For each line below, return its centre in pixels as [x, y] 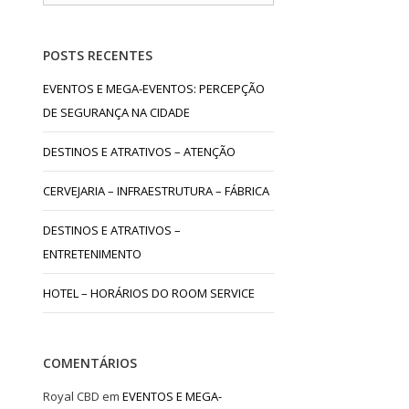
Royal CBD [72, 396]
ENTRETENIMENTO [93, 253]
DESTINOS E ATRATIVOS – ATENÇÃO [140, 151]
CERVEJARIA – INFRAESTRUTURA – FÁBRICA [157, 190]
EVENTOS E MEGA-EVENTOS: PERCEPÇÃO [154, 88]
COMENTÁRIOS [90, 362]
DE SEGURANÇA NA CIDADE [117, 112]
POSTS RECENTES [98, 55]
